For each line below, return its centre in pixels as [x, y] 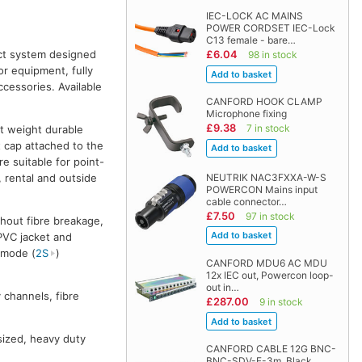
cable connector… [246, 201]
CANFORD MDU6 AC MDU [266, 263]
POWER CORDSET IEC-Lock [270, 28]
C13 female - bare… [250, 40]
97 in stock [270, 216]
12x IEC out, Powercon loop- [269, 275]
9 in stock [281, 301]
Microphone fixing [246, 114]
